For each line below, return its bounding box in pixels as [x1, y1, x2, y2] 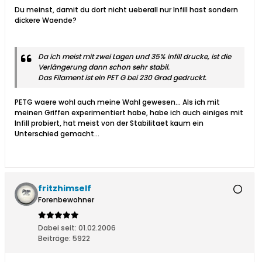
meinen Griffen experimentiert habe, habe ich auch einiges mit [15, 108, 243, 118]
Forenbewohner [38, 195, 94, 205]
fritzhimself [38, 182, 91, 195]
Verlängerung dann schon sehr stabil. [38, 62, 170, 73]
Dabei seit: [38, 223, 77, 233]
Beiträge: [38, 233, 71, 244]
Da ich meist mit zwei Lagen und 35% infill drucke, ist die [38, 51, 231, 62]
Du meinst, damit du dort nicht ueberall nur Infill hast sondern [15, 5, 238, 15]
